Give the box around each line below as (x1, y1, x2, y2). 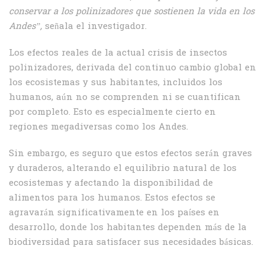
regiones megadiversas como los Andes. (9, 121, 188, 134)
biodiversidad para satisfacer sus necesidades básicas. (9, 236, 253, 249)
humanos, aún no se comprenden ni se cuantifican (9, 91, 241, 104)
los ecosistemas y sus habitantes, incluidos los (9, 76, 222, 89)
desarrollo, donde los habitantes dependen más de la (9, 221, 247, 234)
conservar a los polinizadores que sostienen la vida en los (9, 5, 254, 18)
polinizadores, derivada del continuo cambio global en (9, 62, 256, 75)
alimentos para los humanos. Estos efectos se (9, 192, 215, 205)
